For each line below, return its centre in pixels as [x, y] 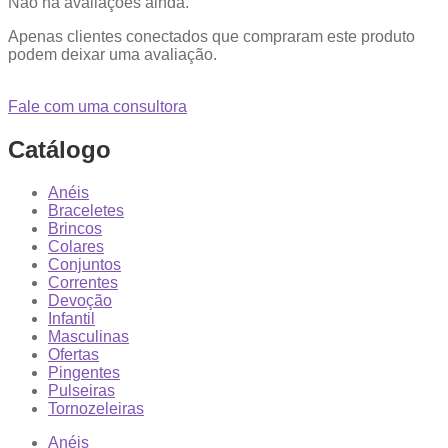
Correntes [83, 282]
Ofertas [73, 354]
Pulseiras [81, 390]
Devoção [80, 300]
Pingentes [84, 372]
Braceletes [86, 210]
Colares [76, 246]
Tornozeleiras [96, 408]
